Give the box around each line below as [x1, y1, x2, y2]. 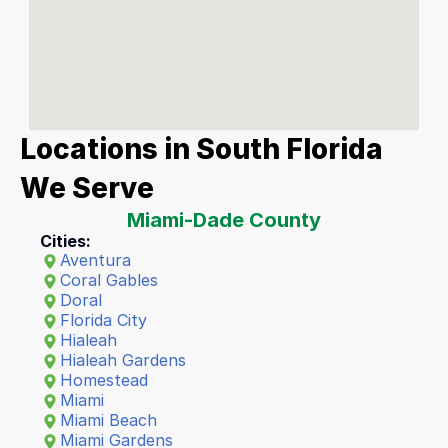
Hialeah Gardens [60, 350, 186, 370]
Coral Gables [60, 270, 158, 290]
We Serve [20, 171, 154, 205]
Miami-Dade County [127, 208, 321, 232]
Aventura [60, 250, 131, 270]
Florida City [60, 310, 147, 330]
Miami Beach [60, 410, 157, 430]
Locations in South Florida [20, 132, 383, 166]
